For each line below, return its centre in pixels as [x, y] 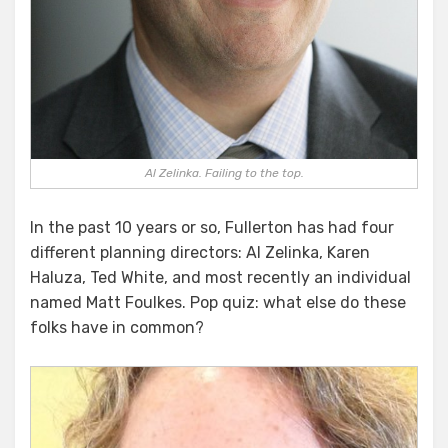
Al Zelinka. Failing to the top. [224, 173]
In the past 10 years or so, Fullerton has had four [212, 227]
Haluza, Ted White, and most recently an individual [220, 277]
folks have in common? [117, 327]
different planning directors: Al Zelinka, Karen [200, 252]
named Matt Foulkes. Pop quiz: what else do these [218, 302]
